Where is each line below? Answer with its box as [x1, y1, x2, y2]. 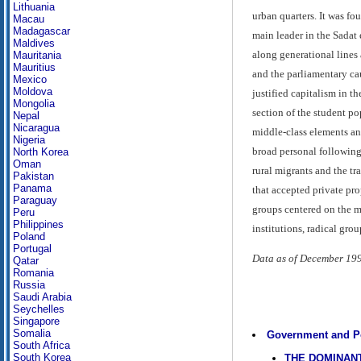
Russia [13, 279, 45, 291]
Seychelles [13, 303, 64, 315]
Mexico [13, 73, 47, 85]
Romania [13, 267, 54, 279]
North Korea [13, 146, 68, 158]
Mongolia [13, 98, 55, 110]
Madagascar [13, 25, 70, 37]
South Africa [13, 339, 70, 351]
